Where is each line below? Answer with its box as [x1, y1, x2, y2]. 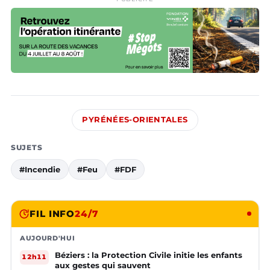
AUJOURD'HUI [20, 233, 75, 242]
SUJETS [11, 142, 43, 152]
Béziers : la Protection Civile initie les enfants [55, 250, 242, 260]
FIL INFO [30, 207, 75, 219]
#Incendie [19, 164, 60, 174]
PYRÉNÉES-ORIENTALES [82, 115, 188, 124]
